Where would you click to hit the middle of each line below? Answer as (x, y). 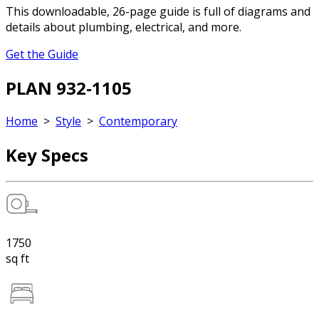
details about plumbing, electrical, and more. (124, 27)
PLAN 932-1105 (69, 88)
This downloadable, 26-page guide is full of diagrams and (158, 11)
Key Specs (47, 155)
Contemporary (138, 121)
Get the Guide (42, 54)
